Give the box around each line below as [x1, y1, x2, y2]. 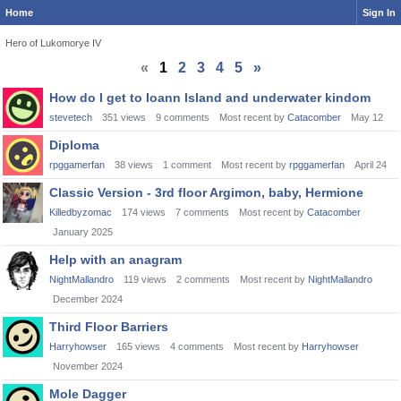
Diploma [49, 138, 99, 152]
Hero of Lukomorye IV [5, 38, 101, 48]
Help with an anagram [49, 252, 182, 267]
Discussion [2, 85, 79, 100]
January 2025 [53, 226, 113, 237]
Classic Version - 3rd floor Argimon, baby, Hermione [49, 185, 363, 200]
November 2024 [53, 361, 123, 371]
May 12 [351, 112, 383, 123]
